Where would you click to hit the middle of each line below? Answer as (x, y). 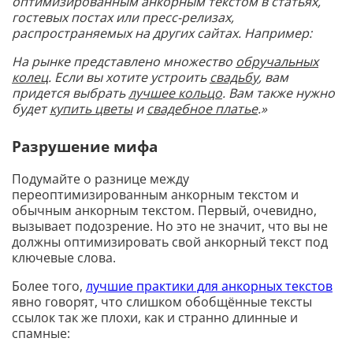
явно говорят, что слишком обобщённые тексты (162, 301)
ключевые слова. (64, 257)
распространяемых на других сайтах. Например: (162, 33)
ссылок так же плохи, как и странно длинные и (155, 317)
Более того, (49, 286)
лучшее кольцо (175, 93)
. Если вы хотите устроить (129, 77)
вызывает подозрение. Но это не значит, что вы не (170, 226)
